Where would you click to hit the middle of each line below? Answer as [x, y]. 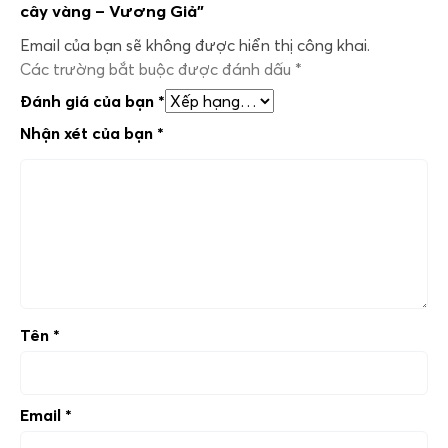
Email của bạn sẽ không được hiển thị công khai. [195, 44]
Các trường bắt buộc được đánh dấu [157, 68]
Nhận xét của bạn [88, 132]
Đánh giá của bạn [89, 100]
